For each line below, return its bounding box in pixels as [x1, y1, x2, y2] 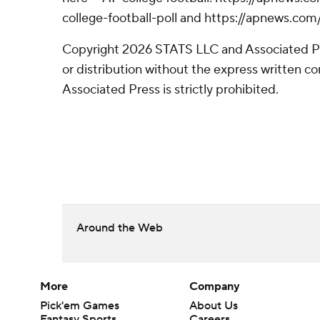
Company [189, 279, 241, 294]
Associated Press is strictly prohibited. [62, 81, 279, 98]
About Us [189, 299, 239, 314]
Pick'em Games [40, 299, 119, 314]
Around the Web [76, 221, 163, 236]
